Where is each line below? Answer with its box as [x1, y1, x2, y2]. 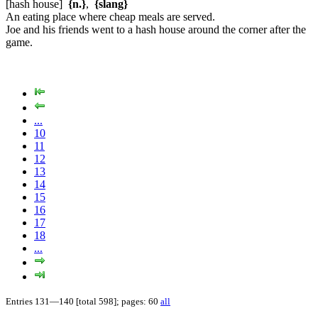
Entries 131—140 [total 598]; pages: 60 [6, 295, 160, 307]
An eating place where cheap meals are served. [6, 10, 215, 23]
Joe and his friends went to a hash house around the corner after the [6, 23, 306, 35]
